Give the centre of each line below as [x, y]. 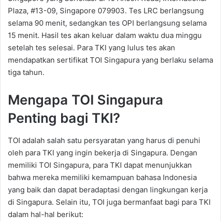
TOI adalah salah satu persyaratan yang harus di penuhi [104, 140]
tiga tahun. [26, 73]
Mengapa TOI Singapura [86, 100]
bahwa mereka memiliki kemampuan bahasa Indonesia [102, 177]
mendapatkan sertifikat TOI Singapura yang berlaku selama [110, 60]
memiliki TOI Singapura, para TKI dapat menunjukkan [100, 165]
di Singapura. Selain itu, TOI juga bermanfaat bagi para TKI [109, 202]
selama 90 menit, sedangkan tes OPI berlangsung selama [107, 23]
